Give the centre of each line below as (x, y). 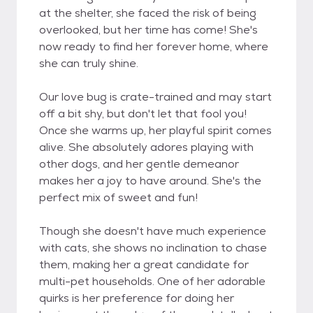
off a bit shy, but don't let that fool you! (143, 114)
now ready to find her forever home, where (154, 46)
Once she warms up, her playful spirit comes (155, 130)
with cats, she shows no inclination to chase (153, 248)
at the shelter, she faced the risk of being (148, 13)
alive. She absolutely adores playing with (146, 147)
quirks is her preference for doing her (137, 298)
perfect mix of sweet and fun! (118, 197)
